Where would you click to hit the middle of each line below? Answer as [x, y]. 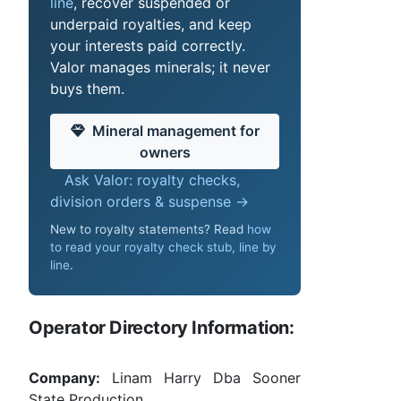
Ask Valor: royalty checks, [152, 179]
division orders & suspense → [149, 201]
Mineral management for [175, 130]
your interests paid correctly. [148, 45]
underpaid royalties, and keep [151, 24]
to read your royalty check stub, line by [163, 247]
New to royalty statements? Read [149, 230]
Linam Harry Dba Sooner [200, 378]
